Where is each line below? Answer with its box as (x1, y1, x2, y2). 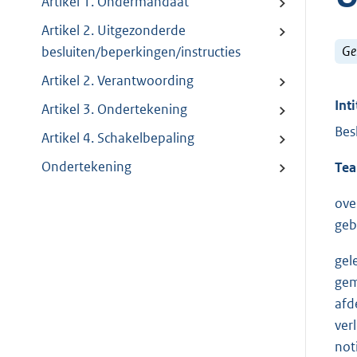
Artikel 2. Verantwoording (41, 72, 194, 90)
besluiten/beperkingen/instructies (41, 43, 241, 61)
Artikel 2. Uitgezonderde (41, 22, 186, 40)
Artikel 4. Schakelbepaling (41, 129, 194, 147)
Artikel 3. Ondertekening (41, 100, 187, 119)
